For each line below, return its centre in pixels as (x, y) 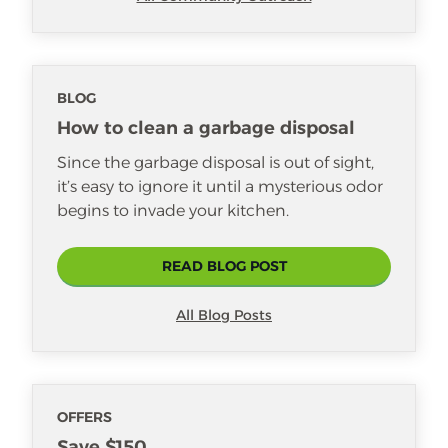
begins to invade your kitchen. (173, 210)
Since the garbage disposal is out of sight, (215, 162)
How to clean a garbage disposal (206, 127)
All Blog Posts (224, 314)
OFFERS (84, 416)
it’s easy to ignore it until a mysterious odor (220, 186)
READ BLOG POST (224, 265)
